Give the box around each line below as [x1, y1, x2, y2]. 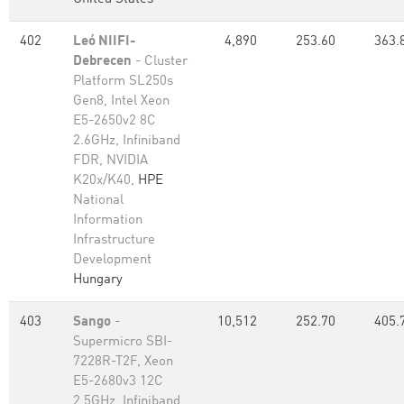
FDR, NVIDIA [73, 154, 148, 168]
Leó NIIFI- [73, 35, 135, 49]
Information [73, 214, 142, 227]
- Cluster [132, 55, 188, 69]
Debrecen [73, 55, 132, 69]
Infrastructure [73, 234, 155, 247]
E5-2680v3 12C [73, 375, 163, 389]
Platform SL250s [73, 75, 173, 88]
